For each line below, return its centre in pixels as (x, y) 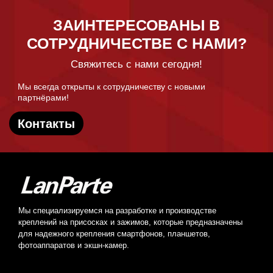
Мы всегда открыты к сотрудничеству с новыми (112, 87)
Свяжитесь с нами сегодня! (136, 65)
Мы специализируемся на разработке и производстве (117, 211)
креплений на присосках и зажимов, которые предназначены (130, 222)
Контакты (46, 123)
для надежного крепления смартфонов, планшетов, (114, 234)
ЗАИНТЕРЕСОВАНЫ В (136, 25)
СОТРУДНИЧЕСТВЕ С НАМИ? (136, 44)
